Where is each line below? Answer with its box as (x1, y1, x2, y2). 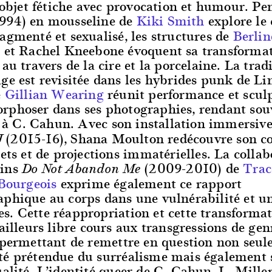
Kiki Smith (136, 10, 205, 32)
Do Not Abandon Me (22, 160, 141, 178)
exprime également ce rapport (56, 172, 242, 194)
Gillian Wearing (4, 83, 104, 105)
